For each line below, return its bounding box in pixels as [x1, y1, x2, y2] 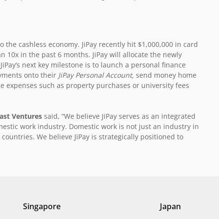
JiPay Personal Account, [58, 70, 134, 80]
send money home [134, 70, 197, 80]
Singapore [23, 201, 61, 212]
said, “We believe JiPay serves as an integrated [42, 111, 196, 121]
